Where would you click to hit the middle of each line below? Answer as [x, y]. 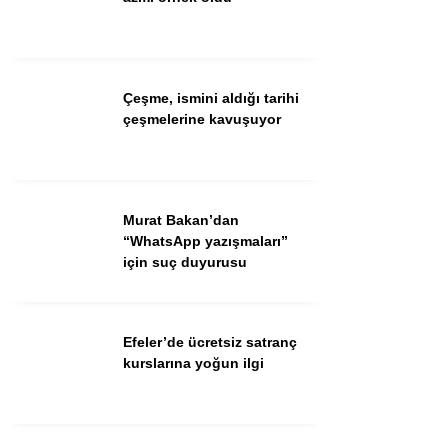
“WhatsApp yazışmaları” [205, 241]
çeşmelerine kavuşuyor [202, 119]
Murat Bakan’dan [181, 220]
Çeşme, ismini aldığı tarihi [211, 98]
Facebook [249, 65]
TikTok [238, 128]
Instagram [250, 86]
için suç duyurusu [185, 262]
